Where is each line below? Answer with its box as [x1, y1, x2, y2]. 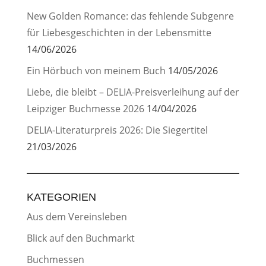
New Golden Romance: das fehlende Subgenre [26, 9, 234, 23]
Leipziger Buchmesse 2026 [26, 102, 144, 115]
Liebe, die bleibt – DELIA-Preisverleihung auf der [26, 85, 239, 99]
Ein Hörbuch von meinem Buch [26, 64, 166, 77]
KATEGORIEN [26, 191, 96, 203]
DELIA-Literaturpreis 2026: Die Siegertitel [26, 123, 208, 137]
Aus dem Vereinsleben [26, 210, 127, 223]
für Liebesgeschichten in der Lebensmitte [26, 26, 211, 39]
